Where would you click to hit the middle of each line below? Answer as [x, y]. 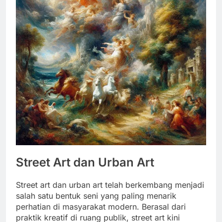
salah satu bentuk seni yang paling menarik [96, 195]
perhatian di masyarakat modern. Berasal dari [101, 206]
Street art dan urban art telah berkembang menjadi [110, 185]
